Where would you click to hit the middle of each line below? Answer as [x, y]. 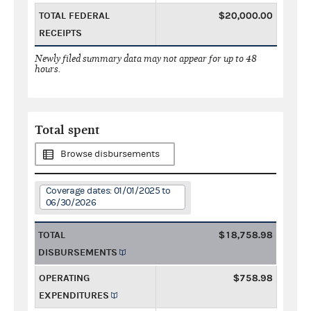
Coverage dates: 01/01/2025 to [108, 191]
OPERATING [64, 278]
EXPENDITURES [74, 295]
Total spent [67, 130]
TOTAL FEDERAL [74, 15]
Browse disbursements [110, 154]
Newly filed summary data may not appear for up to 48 [146, 58]
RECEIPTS [60, 33]
